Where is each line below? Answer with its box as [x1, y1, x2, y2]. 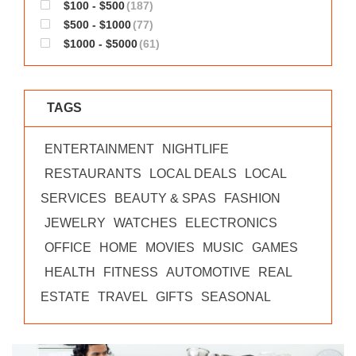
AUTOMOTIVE [166, 265, 250, 279]
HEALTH [44, 265, 95, 279]
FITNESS [103, 265, 158, 279]
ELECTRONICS [185, 216, 277, 230]
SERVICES [41, 192, 106, 205]
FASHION [224, 192, 281, 205]
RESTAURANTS [44, 167, 141, 180]
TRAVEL [98, 290, 148, 304]
